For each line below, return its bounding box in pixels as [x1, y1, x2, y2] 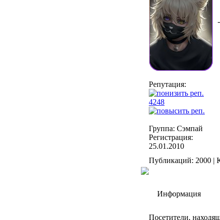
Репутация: [149, 80, 186, 89]
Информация [157, 190, 201, 198]
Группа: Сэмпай [149, 124, 203, 133]
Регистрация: [149, 133, 193, 142]
